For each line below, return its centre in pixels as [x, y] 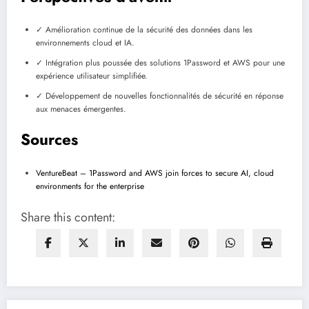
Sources [49, 140]
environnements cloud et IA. [85, 43]
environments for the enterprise [90, 186]
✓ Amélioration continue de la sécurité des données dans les [144, 30]
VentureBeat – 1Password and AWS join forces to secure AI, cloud [155, 173]
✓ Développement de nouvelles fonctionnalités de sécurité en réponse [160, 96]
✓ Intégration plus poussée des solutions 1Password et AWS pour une [160, 63]
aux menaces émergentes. [81, 109]
